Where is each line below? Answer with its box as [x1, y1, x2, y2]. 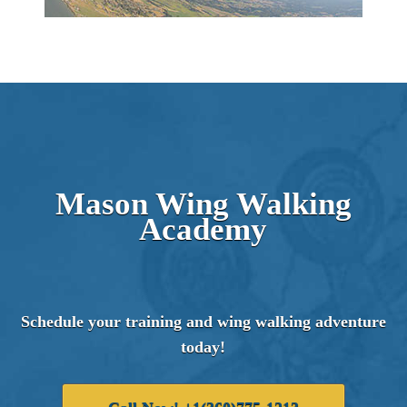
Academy [139, 212, 268, 247]
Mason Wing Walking [55, 186, 352, 222]
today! [181, 338, 226, 356]
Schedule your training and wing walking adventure [20, 313, 386, 331]
